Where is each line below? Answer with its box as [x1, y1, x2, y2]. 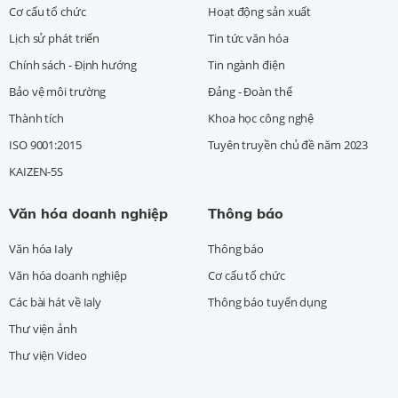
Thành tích [9, 110, 64, 126]
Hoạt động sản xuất [208, 4, 312, 20]
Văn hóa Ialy [9, 240, 73, 257]
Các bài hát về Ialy [9, 293, 102, 310]
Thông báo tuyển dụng [208, 293, 327, 310]
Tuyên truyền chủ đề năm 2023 [208, 136, 369, 153]
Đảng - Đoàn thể [208, 84, 292, 100]
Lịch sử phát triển [9, 30, 100, 47]
